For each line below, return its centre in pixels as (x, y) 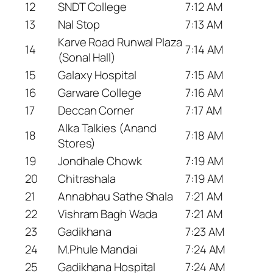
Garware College (100, 92)
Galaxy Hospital (97, 75)
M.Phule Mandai (98, 249)
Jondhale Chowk (100, 161)
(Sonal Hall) (87, 57)
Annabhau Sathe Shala (115, 196)
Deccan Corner (96, 110)
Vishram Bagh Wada (108, 214)
